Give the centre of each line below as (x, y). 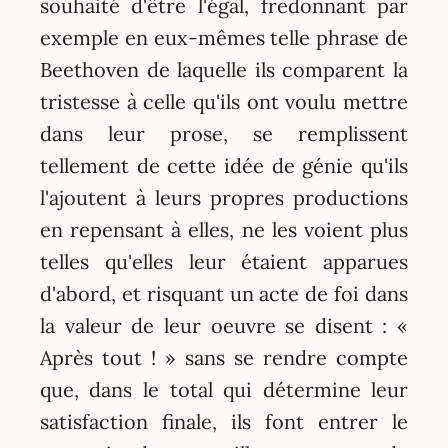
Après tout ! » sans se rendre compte (224, 357)
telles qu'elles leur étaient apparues (224, 261)
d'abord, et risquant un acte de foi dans (224, 293)
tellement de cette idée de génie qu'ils (224, 165)
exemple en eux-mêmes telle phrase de (224, 37)
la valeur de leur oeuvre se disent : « (224, 325)
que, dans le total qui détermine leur (224, 389)
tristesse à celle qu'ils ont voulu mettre (224, 101)
